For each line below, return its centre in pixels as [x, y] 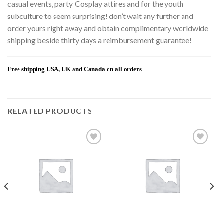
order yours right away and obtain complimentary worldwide [108, 28]
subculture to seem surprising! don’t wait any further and [100, 16]
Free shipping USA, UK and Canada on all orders [74, 69]
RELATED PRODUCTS [50, 110]
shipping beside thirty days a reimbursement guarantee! [100, 40]
